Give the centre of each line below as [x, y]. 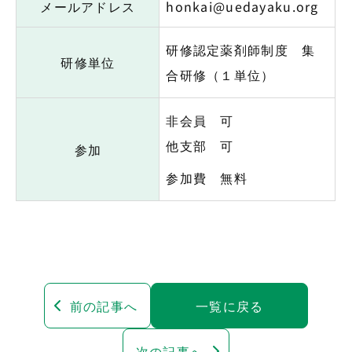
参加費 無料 [207, 177]
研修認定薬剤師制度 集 [241, 49]
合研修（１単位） [220, 74]
